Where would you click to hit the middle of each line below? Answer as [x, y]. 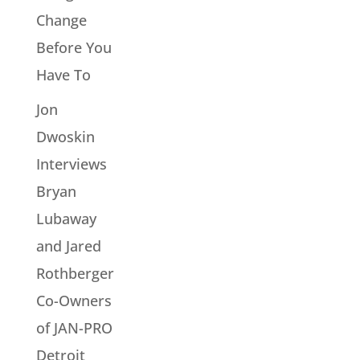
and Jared [68, 245]
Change [61, 20]
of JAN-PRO [74, 327]
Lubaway [66, 218]
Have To [63, 74]
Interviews [71, 164]
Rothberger [75, 273]
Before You [74, 47]
